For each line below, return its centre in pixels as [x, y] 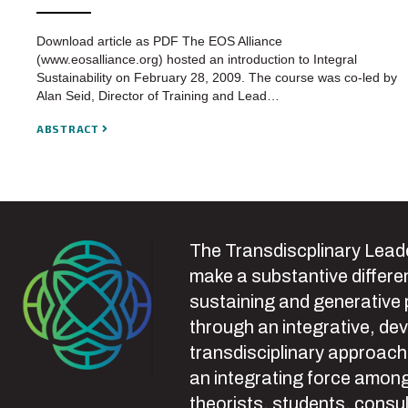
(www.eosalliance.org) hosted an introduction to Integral [197, 60]
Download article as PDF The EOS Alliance [159, 41]
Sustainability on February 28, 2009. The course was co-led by [217, 78]
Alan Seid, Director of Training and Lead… [158, 96]
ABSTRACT [70, 129]
